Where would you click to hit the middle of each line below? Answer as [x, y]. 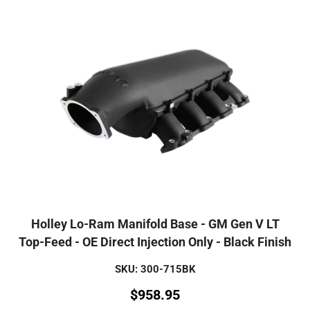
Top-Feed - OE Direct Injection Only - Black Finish [155, 242]
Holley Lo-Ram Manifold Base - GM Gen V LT [155, 224]
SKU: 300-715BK [155, 269]
